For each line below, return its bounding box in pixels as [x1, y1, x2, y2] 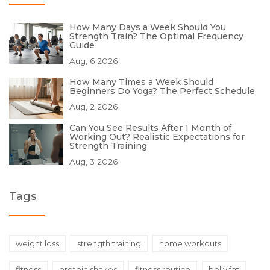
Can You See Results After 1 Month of [69, 122, 231, 134]
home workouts [159, 239, 221, 249]
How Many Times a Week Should [69, 77, 213, 88]
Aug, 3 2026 [69, 157, 118, 167]
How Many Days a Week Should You [69, 22, 226, 33]
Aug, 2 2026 [69, 102, 118, 112]
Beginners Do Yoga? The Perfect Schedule [69, 86, 255, 97]
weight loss [16, 239, 59, 249]
